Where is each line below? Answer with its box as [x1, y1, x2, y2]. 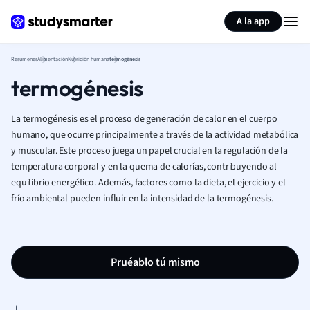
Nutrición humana [68, 55, 109, 63]
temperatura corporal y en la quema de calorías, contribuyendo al [11, 160, 277, 174]
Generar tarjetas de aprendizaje [49, 6, 181, 19]
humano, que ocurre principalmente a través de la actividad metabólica [11, 128, 299, 142]
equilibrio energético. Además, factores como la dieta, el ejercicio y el [11, 176, 286, 190]
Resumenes [11, 55, 37, 63]
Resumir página [215, 6, 280, 19]
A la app [237, 15, 270, 28]
